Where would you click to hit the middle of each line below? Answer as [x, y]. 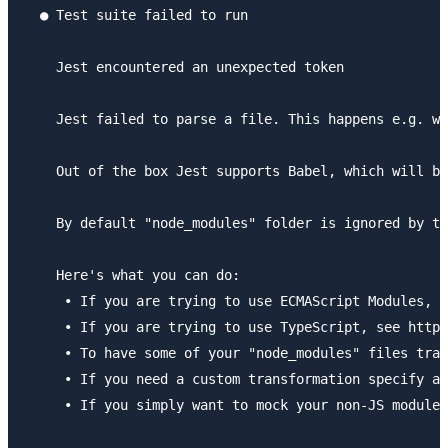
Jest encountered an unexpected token [184, 66]
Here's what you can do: [132, 274]
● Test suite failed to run [136, 14]
